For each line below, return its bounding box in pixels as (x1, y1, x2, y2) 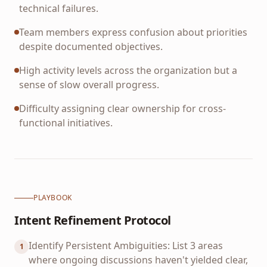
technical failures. (19, 1, 98, 15)
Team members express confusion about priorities (19, 25, 247, 39)
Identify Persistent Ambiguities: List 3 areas (29, 239, 223, 252)
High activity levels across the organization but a (19, 63, 237, 77)
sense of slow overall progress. (19, 77, 159, 91)
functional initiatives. (19, 116, 113, 129)
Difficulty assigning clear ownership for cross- (19, 101, 226, 115)
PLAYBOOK (33, 193, 72, 203)
